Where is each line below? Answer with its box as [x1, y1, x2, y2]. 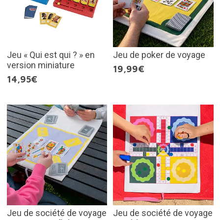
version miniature [6, 60, 75, 70]
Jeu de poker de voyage [113, 50, 205, 60]
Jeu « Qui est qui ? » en [6, 50, 95, 60]
